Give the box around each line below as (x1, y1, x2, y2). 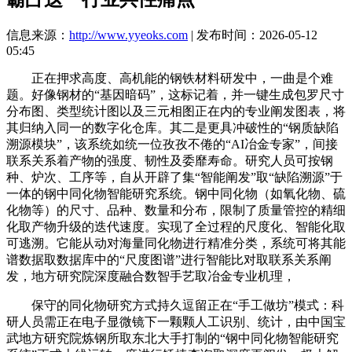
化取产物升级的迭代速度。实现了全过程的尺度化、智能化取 (6, 219, 346, 233)
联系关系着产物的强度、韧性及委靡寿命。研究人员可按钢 (6, 153, 333, 167)
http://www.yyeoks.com (69, 27, 188, 42)
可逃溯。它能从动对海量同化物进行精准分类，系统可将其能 (6, 236, 346, 250)
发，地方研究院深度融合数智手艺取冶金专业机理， (6, 269, 295, 283)
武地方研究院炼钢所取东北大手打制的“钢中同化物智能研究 (6, 331, 339, 345)
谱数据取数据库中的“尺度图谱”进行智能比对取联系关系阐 (6, 252, 332, 266)
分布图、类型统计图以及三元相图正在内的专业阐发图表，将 (6, 104, 346, 118)
